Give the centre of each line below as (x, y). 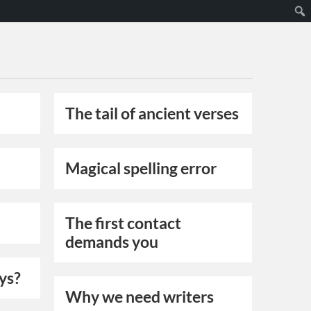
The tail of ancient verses (152, 114)
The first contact (124, 224)
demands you (112, 242)
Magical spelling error (141, 169)
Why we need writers (140, 297)
